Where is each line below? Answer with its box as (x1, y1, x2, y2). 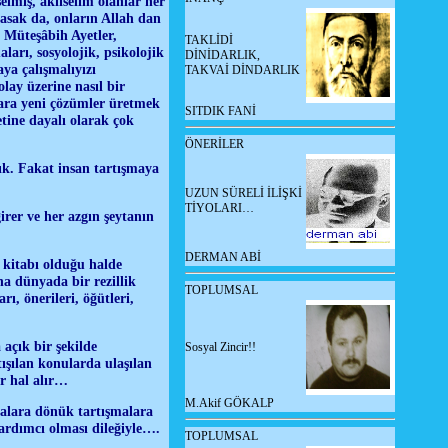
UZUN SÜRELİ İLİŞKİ (185, 186, 302, 200)
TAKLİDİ (185, 33, 233, 47)
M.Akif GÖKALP (185, 396, 274, 410)
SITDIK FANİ (185, 104, 256, 118)
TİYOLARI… (185, 201, 254, 215)
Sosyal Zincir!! (185, 340, 256, 354)
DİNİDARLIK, (185, 48, 260, 62)
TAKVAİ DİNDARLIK (185, 63, 300, 77)
